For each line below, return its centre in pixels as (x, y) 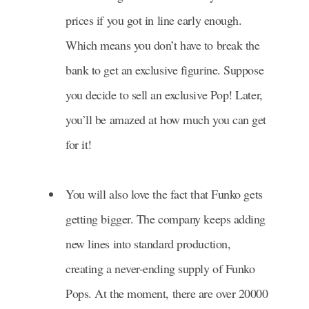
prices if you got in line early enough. (154, 20)
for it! (79, 144)
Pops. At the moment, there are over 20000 (167, 293)
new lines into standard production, (148, 243)
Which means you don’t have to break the (163, 44)
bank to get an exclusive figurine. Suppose (165, 69)
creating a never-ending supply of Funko (160, 268)
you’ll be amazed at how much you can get (166, 119)
